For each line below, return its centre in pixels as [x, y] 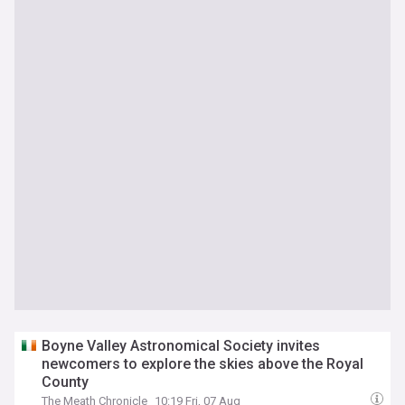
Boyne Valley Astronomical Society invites [181, 346]
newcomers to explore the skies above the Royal [203, 364]
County [66, 382]
